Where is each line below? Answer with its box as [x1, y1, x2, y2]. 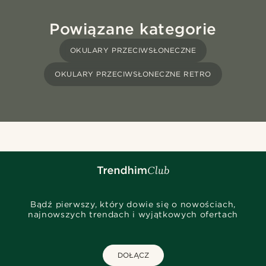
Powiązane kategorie [49, 20, 217, 39]
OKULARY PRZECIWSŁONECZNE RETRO [55, 69, 211, 79]
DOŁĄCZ [117, 251, 149, 260]
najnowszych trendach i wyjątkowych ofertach [28, 210, 238, 220]
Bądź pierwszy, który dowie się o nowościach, [30, 199, 236, 210]
